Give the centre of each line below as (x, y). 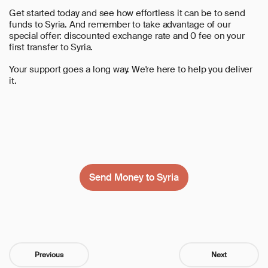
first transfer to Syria (50, 47)
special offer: (37, 36)
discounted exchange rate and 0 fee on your (154, 36)
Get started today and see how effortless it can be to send (127, 13)
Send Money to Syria (134, 177)
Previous (49, 255)
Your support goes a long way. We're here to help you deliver (131, 69)
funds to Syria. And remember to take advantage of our (120, 24)
